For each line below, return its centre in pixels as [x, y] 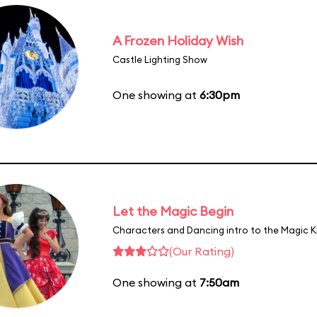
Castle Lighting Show [160, 59]
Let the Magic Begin [173, 211]
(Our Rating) [202, 251]
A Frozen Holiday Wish [178, 40]
